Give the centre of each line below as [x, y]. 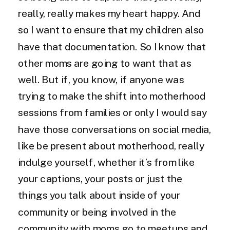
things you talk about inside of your [99, 196]
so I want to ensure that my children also [111, 30]
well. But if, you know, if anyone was [101, 80]
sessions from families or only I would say [113, 113]
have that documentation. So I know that [112, 47]
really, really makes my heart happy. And [109, 14]
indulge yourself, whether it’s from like [107, 162]
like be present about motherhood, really [111, 146]
